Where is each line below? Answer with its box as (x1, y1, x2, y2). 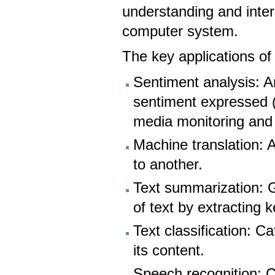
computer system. (122, 23, 243, 40)
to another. (133, 156, 203, 172)
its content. (133, 242, 205, 258)
